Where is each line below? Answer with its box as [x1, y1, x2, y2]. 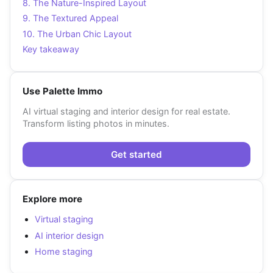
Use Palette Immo [23, 85, 102, 97]
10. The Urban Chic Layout [23, 28, 132, 39]
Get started [111, 148, 162, 160]
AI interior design [35, 230, 104, 241]
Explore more [23, 193, 82, 205]
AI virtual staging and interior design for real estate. [23, 106, 230, 117]
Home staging [35, 246, 93, 257]
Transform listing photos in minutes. [23, 118, 169, 129]
